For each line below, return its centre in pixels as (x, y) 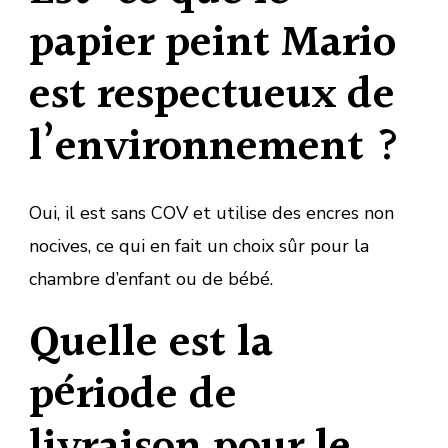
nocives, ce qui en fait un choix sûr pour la (199, 245)
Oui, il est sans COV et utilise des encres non (211, 212)
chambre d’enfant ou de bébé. (151, 278)
